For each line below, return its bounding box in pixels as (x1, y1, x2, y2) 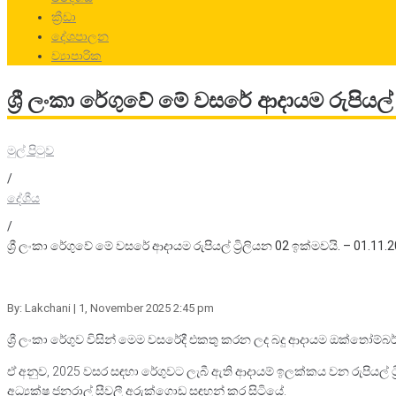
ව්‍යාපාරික (51, 49, 102, 63)
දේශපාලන (51, 29, 109, 43)
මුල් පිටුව (7, 143, 54, 157)
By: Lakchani (7, 301, 71, 315)
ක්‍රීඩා (51, 10, 76, 24)
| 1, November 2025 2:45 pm (73, 301, 214, 315)
